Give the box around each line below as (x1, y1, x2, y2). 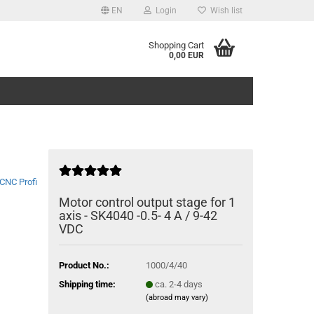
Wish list (206, 6, 243, 15)
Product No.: (58, 259, 109, 271)
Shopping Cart (149, 40, 204, 50)
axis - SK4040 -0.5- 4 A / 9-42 (58, 208, 217, 223)
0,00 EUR (169, 50, 204, 60)
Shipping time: (58, 278, 116, 289)
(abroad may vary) (145, 292, 208, 302)
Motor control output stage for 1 (58, 195, 235, 210)
